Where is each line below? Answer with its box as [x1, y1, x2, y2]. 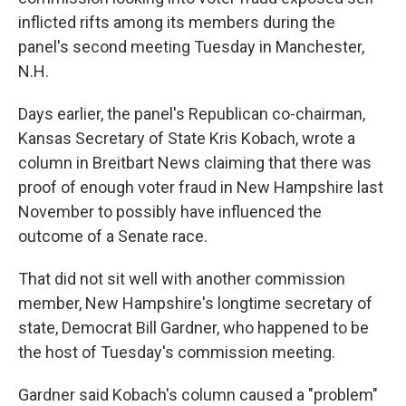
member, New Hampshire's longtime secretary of [18, 294, 372, 313]
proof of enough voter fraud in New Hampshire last [18, 178, 383, 197]
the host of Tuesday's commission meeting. [18, 343, 335, 362]
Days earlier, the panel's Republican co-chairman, [18, 104, 365, 123]
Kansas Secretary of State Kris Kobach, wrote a [18, 129, 355, 148]
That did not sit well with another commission [18, 269, 345, 288]
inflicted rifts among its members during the [18, 13, 335, 32]
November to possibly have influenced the [18, 202, 322, 221]
